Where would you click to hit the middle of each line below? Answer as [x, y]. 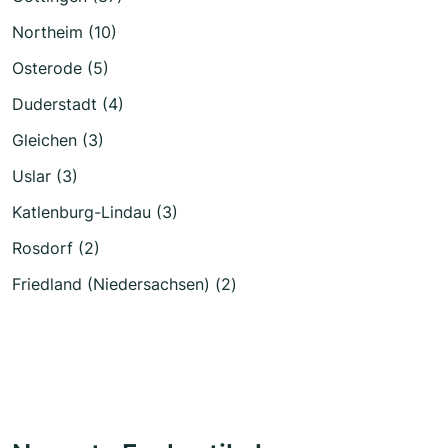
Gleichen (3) [58, 140]
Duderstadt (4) [68, 104]
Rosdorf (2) [56, 248]
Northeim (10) [64, 32]
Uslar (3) [45, 176]
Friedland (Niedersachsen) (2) [124, 284]
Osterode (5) [60, 68]
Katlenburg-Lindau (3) [95, 212]
